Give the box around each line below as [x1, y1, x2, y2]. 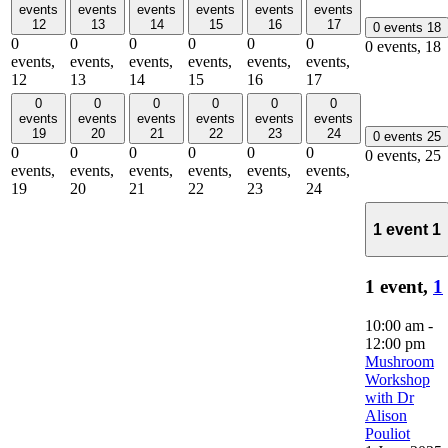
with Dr [365, 388, 414, 406]
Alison [365, 406, 407, 424]
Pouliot [365, 424, 410, 442]
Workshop [365, 370, 430, 388]
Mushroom [365, 352, 434, 370]
